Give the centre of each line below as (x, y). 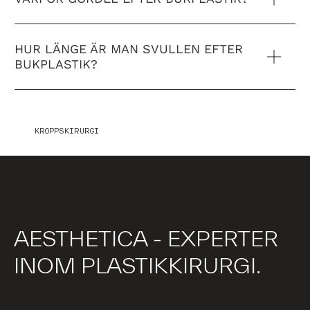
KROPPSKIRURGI (67, 131)
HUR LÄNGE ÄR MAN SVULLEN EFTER (129, 49)
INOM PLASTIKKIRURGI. (137, 265)
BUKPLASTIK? (56, 64)
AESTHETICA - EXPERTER (146, 238)
